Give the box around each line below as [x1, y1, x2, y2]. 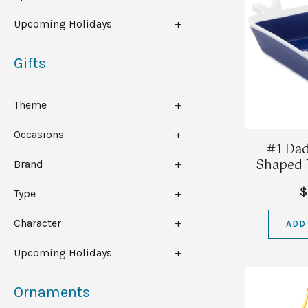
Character [14, 217, 61, 230]
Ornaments [14, 283, 90, 302]
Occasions [14, 128, 64, 142]
